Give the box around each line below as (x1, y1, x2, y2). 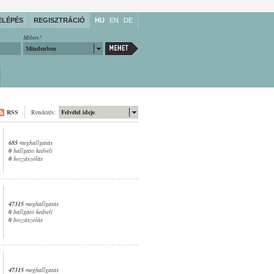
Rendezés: (31, 108, 56, 116)
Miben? (23, 33, 42, 42)
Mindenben (26, 44, 56, 53)
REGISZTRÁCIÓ (34, 17, 85, 24)
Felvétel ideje (61, 108, 95, 116)
